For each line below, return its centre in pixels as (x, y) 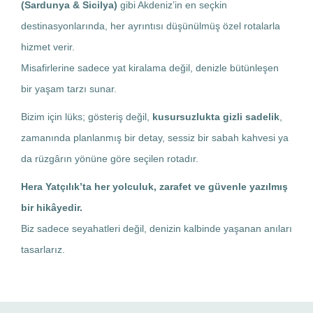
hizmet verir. (48, 46)
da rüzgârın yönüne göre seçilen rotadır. (110, 158)
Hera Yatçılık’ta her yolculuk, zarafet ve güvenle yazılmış (154, 186)
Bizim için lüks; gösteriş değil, (87, 116)
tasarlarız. (43, 249)
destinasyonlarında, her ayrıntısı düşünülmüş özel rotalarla (151, 26)
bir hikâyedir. (52, 207)
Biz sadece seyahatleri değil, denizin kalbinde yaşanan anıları (156, 228)
